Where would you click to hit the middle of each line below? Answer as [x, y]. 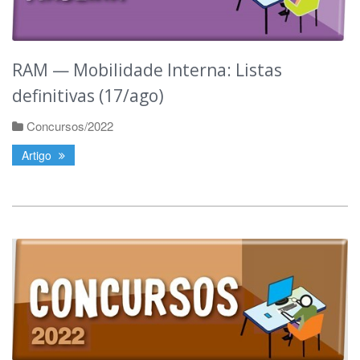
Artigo [38, 155]
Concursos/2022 [70, 126]
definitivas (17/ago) [88, 96]
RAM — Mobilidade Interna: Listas [147, 70]
